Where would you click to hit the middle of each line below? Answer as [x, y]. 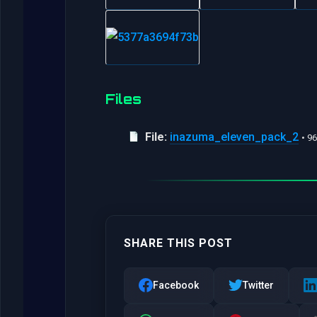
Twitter [258, 285]
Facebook [176, 285]
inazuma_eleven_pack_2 [234, 137]
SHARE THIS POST [178, 243]
